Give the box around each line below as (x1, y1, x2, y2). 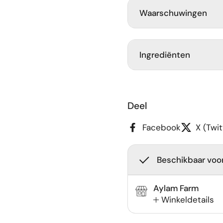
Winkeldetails (161, 194, 214, 205)
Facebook (142, 121, 181, 133)
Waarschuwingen (139, 7, 207, 18)
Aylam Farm (153, 182, 199, 194)
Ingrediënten (139, 49, 190, 60)
